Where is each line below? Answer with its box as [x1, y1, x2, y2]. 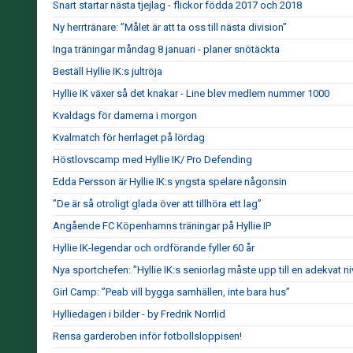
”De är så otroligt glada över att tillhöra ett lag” [53, 198, 262, 210]
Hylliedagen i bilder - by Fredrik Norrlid [53, 308, 225, 320]
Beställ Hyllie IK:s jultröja [53, 65, 162, 77]
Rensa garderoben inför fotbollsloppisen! [53, 330, 242, 342]
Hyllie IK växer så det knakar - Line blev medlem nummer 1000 [53, 87, 329, 99]
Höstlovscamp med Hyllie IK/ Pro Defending [53, 154, 252, 165]
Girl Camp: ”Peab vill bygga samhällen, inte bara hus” [53, 286, 290, 298]
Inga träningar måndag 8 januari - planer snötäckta [53, 43, 280, 55]
